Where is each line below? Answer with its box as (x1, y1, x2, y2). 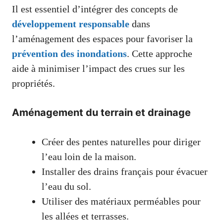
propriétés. (12, 78, 55, 89)
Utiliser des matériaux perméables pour (42, 196, 201, 207)
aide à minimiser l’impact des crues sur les (12, 63, 185, 74)
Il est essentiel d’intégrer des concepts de (12, 3, 178, 15)
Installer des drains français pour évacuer (42, 166, 208, 177)
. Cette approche (127, 48, 192, 59)
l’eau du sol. (42, 181, 91, 192)
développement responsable (12, 18, 129, 30)
